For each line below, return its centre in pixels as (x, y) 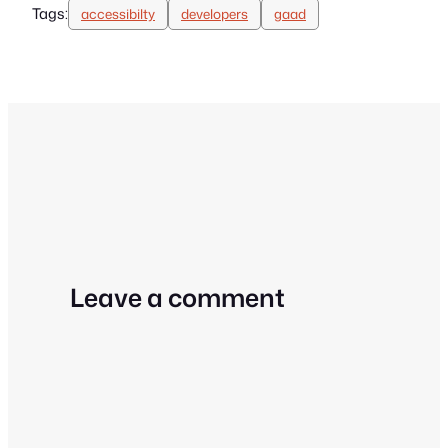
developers (214, 13)
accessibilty (118, 13)
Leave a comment (178, 298)
